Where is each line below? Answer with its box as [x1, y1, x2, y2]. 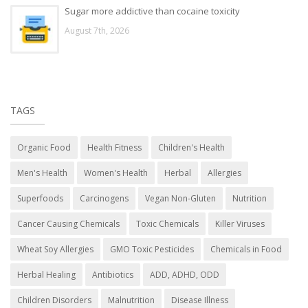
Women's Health [84, 166, 148, 179]
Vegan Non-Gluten [145, 192, 216, 204]
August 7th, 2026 [65, 24, 129, 36]
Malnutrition [108, 294, 155, 306]
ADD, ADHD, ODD [150, 268, 219, 280]
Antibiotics [92, 268, 133, 280]
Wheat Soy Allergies [17, 243, 93, 255]
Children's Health [158, 141, 225, 153]
